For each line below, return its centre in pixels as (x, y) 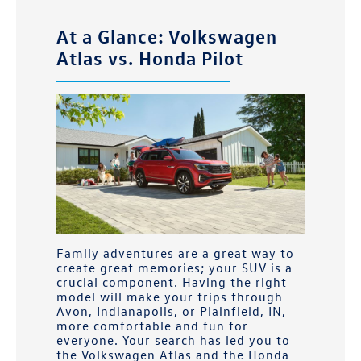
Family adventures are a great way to (175, 253)
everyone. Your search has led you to (173, 340)
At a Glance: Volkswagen (167, 35)
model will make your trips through (170, 297)
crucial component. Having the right (172, 282)
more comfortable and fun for (152, 326)
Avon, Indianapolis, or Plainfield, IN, (171, 311)
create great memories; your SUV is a (174, 268)
